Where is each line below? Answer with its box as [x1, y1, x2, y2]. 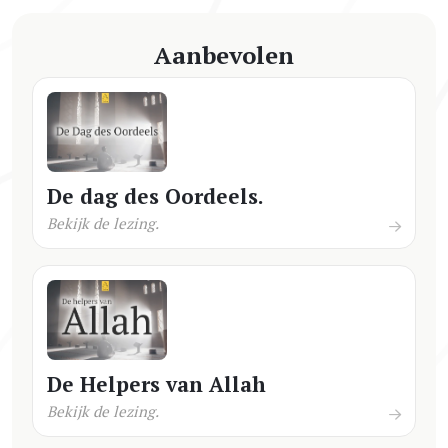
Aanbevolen [154, 38, 294, 71]
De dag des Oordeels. [47, 181, 264, 210]
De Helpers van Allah [47, 369, 266, 398]
